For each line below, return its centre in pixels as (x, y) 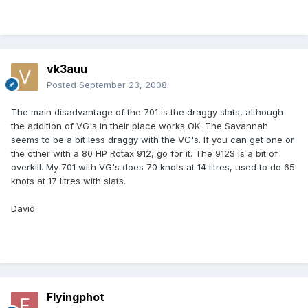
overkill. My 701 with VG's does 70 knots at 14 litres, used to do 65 (153, 167)
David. (24, 209)
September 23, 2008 (123, 85)
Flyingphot (76, 297)
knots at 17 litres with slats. (68, 181)
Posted (63, 85)
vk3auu (67, 69)
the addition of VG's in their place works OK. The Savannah (140, 126)
